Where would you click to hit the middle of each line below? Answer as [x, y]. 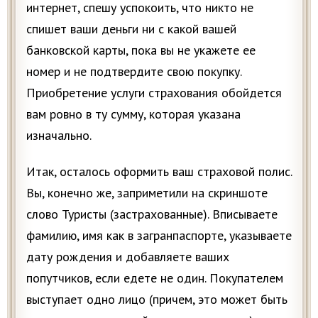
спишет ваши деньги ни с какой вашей [131, 29]
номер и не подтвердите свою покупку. [134, 72]
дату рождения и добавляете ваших [128, 257]
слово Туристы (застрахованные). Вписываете [152, 214]
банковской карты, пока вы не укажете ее [141, 50]
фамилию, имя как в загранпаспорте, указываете [159, 236]
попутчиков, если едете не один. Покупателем [155, 278]
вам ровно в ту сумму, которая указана [133, 114]
